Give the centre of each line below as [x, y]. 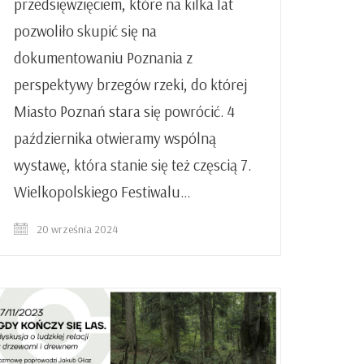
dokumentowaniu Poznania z [103, 57]
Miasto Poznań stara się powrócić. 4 [124, 111]
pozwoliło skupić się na [85, 30]
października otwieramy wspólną [115, 138]
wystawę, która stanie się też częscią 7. [133, 165]
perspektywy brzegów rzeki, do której [130, 84]
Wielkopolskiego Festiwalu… [102, 191]
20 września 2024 [76, 229]
